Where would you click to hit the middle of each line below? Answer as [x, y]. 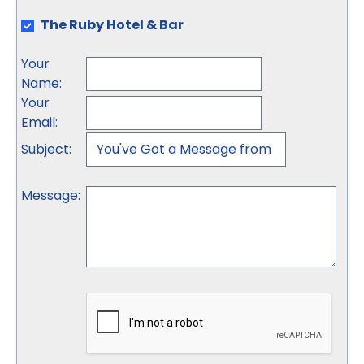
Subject [45, 149]
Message [50, 195]
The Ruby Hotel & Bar [112, 25]
